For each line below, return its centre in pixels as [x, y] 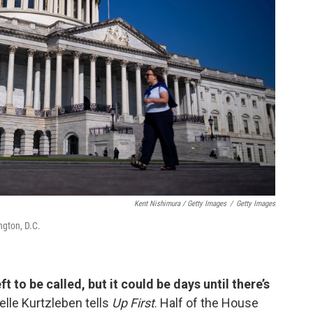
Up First [133, 303]
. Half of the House [206, 303]
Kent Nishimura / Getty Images [180, 204]
